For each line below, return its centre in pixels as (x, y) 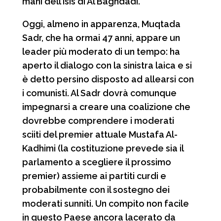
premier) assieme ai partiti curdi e (94, 176)
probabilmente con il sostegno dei (96, 189)
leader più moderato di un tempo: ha (101, 51)
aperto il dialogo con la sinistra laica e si (107, 65)
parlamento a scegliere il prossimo (96, 162)
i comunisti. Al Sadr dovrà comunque (99, 93)
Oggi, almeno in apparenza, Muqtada (101, 24)
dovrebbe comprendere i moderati (98, 120)
